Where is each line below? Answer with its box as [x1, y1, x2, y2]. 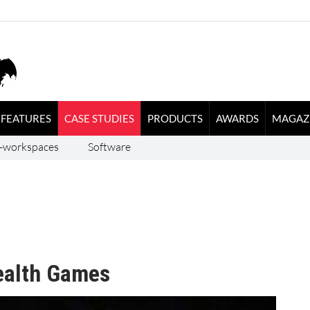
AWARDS [215, 111, 259, 125]
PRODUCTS [147, 111, 203, 125]
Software [87, 139, 131, 154]
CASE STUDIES [64, 111, 134, 125]
